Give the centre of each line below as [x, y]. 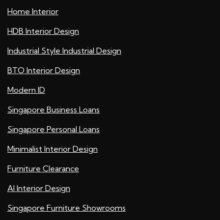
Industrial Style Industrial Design [64, 51]
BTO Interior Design [44, 70]
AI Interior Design [39, 188]
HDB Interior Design [43, 31]
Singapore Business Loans [54, 110]
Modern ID [26, 90]
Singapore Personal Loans [54, 129]
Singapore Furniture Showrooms [67, 208]
